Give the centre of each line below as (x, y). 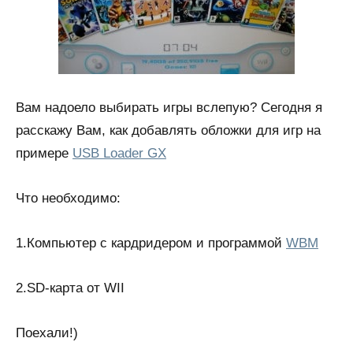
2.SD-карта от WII (70, 288)
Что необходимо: (68, 198)
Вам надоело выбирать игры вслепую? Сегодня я (169, 108)
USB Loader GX (119, 153)
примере (44, 153)
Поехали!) (47, 333)
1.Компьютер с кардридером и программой (151, 243)
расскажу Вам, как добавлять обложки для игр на (168, 130)
